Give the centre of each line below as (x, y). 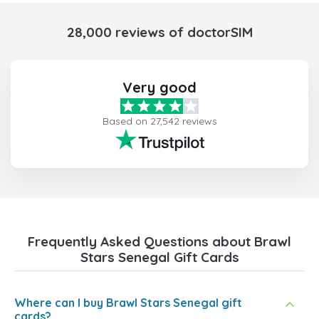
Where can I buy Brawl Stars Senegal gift (128, 303)
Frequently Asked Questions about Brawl (159, 242)
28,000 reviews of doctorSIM (159, 32)
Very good (159, 88)
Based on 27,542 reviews (159, 121)
